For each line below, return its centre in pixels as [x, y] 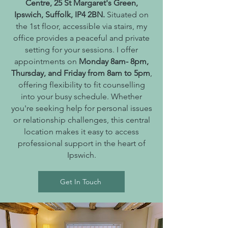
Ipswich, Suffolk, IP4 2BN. [61, 15]
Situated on [128, 15]
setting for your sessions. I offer [81, 50]
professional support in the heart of [81, 143]
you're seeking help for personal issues [81, 108]
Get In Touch [80, 182]
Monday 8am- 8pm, [114, 61]
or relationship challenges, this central [81, 120]
